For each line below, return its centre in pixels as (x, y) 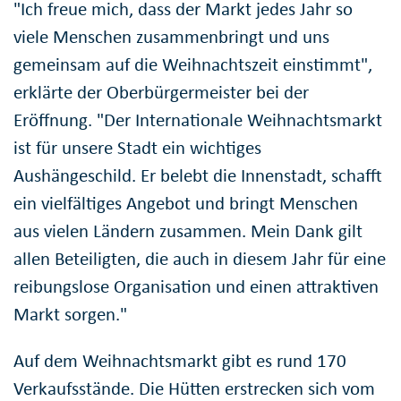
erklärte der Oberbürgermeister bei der (161, 92)
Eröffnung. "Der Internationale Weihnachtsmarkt (198, 119)
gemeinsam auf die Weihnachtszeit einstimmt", (193, 64)
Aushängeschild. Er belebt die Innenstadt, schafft (198, 175)
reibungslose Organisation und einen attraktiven (196, 286)
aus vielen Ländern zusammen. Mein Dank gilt (188, 230)
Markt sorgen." (70, 314)
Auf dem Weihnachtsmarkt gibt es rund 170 (180, 360)
